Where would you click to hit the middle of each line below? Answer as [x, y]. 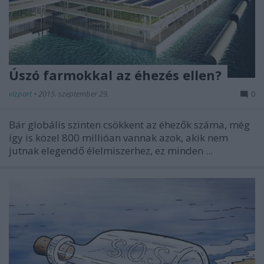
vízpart [21, 93]
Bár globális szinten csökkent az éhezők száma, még [129, 124]
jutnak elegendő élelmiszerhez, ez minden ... [111, 150]
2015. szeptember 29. [74, 93]
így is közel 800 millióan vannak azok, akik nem [118, 137]
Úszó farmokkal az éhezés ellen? [115, 75]
